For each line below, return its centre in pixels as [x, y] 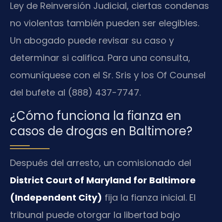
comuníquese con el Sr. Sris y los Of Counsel [108, 75]
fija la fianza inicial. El [149, 197]
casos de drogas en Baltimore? [101, 131]
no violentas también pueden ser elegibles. [105, 23]
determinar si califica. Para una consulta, [100, 57]
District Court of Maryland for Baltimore [103, 180]
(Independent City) [56, 197]
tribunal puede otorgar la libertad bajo [95, 215]
